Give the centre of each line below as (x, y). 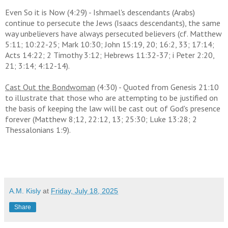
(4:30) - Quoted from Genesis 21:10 (157, 87)
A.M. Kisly (25, 191)
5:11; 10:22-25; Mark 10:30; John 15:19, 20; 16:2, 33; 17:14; (110, 45)
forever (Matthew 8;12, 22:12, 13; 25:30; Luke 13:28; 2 (101, 119)
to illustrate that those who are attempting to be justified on (111, 98)
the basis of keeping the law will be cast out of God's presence (113, 109)
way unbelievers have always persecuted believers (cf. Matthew (113, 34)
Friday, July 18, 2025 (84, 191)
